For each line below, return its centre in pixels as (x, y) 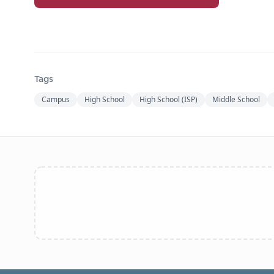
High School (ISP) (168, 99)
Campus (56, 99)
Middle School (236, 99)
